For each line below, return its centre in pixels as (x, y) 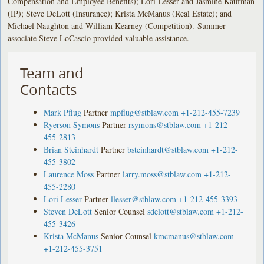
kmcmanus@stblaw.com (194, 236)
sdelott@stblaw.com (181, 211)
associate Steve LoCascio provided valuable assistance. (99, 38)
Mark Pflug (63, 112)
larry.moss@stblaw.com (162, 174)
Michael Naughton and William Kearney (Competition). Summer (117, 25)
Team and (52, 73)
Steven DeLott (68, 211)
